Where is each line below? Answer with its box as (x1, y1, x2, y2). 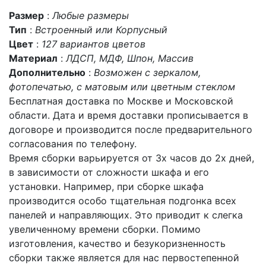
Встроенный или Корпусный (35, 24, 167, 36)
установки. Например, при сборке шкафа (9, 180, 204, 192)
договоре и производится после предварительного (9, 123, 252, 135)
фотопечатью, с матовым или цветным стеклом (9, 81, 235, 93)
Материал (9, 52, 58, 64)
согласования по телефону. (9, 138, 137, 150)
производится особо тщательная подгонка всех (9, 195, 236, 207)
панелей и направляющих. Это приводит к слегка (9, 209, 243, 221)
